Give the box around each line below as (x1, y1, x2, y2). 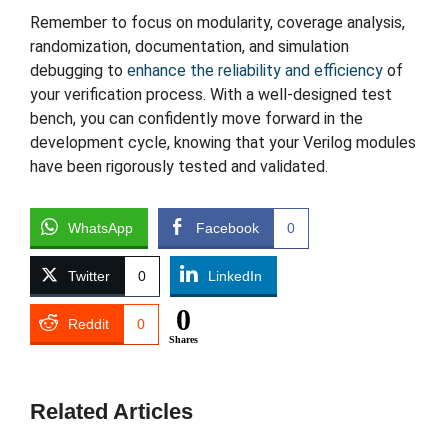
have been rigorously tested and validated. (30, 156, 328, 176)
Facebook (196, 219, 259, 236)
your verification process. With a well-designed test (30, 84, 392, 104)
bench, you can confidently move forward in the (30, 108, 363, 128)
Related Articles (30, 398, 193, 424)
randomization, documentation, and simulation (30, 36, 349, 56)
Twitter (68, 267, 110, 284)
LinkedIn (208, 267, 262, 284)
